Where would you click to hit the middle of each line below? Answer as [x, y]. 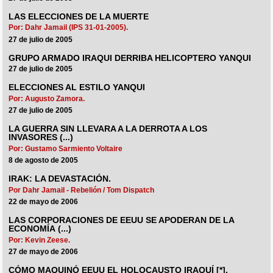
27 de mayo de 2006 [44, 252]
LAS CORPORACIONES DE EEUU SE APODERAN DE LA [122, 221]
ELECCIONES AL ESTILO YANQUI [77, 88]
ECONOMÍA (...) [40, 229]
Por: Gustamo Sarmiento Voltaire [66, 149]
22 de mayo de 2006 [44, 202]
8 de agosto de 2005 [44, 161]
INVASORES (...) [41, 138]
